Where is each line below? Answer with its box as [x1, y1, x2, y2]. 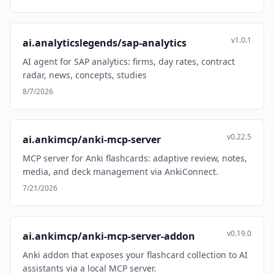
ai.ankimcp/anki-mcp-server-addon [23, 229, 195, 243]
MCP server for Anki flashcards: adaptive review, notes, [23, 152, 247, 164]
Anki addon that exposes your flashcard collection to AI [23, 249, 248, 261]
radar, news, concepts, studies [23, 69, 147, 81]
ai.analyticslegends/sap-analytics [23, 36, 187, 50]
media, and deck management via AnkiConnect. [23, 166, 218, 177]
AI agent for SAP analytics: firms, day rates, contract [23, 56, 235, 67]
